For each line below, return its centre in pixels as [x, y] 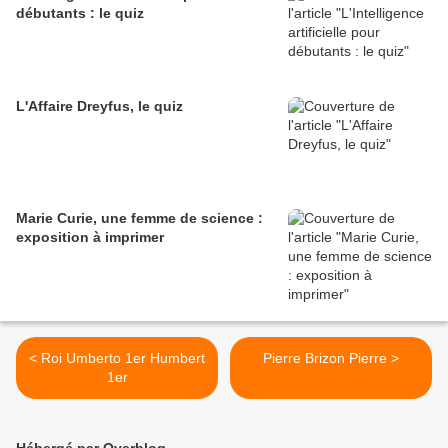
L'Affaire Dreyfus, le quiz [99, 106]
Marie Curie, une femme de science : [139, 218]
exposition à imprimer [90, 237]
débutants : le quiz [80, 13]
